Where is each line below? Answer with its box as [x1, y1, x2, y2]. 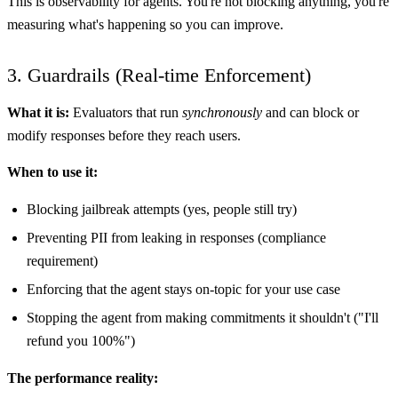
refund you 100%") [26, 333, 135, 349]
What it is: [7, 104, 69, 120]
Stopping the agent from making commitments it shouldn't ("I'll [26, 310, 378, 326]
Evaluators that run [69, 104, 182, 120]
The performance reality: [7, 370, 158, 386]
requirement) [26, 252, 98, 268]
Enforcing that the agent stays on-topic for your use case [26, 282, 340, 298]
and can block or [262, 104, 359, 120]
